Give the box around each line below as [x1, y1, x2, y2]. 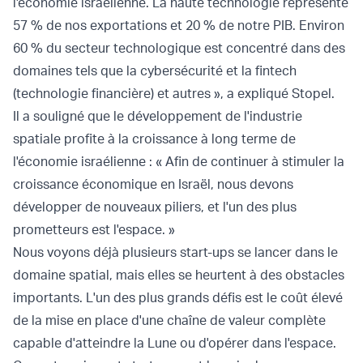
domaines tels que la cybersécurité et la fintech [13, 62, 297, 79]
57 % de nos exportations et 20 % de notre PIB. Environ [13, 16, 344, 33]
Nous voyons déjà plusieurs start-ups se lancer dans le [13, 243, 338, 260]
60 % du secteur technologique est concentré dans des [13, 39, 345, 56]
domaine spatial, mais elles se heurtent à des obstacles [13, 266, 344, 283]
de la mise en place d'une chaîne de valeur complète [13, 311, 326, 328]
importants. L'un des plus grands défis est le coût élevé [13, 288, 343, 305]
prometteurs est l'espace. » [13, 220, 175, 237]
